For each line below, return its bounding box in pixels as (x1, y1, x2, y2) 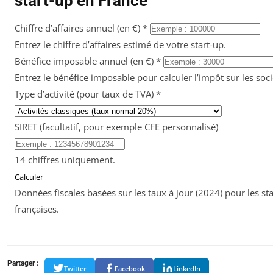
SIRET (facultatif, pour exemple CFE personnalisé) (15, 121, 218, 133)
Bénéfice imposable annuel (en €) (15, 55, 156, 67)
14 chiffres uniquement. (15, 154, 115, 166)
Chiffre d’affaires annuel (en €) (15, 22, 143, 34)
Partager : (7, 259, 38, 268)
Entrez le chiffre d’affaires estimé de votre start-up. (15, 38, 226, 51)
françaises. (15, 203, 59, 215)
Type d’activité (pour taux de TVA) (15, 88, 156, 100)
